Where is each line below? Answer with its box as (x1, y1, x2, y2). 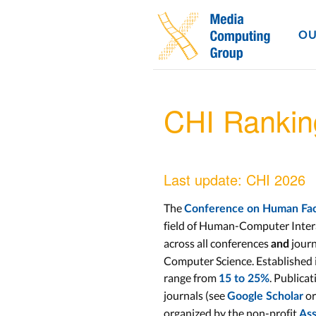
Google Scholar (227, 291, 303, 302)
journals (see (164, 288, 227, 302)
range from (164, 271, 219, 284)
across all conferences (164, 236, 271, 250)
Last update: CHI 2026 (164, 169, 305, 190)
